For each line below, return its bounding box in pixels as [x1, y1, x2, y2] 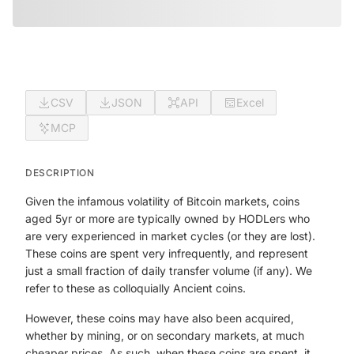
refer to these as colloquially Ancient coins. [25, 281, 246, 295]
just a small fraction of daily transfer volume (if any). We [25, 264, 312, 277]
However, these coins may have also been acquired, [25, 311, 294, 325]
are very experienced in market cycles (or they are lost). [25, 229, 315, 243]
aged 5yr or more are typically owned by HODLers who [25, 212, 310, 225]
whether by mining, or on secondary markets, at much [25, 329, 304, 342]
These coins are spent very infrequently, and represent [25, 247, 308, 260]
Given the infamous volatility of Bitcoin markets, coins [25, 194, 299, 208]
